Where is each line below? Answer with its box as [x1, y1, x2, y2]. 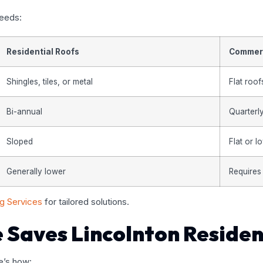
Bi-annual [6, 106, 42, 116]
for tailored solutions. [42, 195, 129, 207]
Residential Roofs [6, 46, 79, 56]
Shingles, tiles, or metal [6, 76, 93, 86]
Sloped [6, 136, 33, 146]
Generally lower [6, 166, 66, 176]
